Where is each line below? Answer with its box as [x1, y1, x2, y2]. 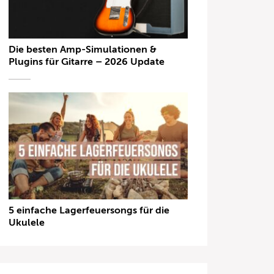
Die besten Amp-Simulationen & [9, 43, 157, 55]
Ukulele [9, 217, 45, 229]
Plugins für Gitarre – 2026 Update [9, 56, 165, 67]
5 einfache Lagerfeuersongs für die [9, 205, 170, 217]
